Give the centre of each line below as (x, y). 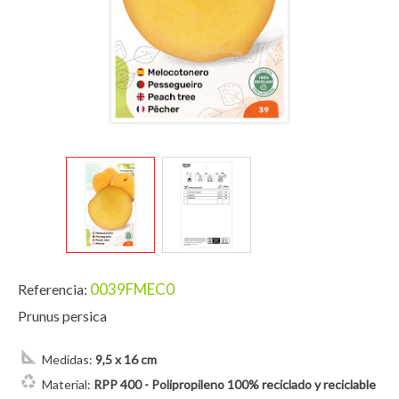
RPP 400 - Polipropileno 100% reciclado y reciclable (235, 384)
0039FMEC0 (132, 289)
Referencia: (53, 289)
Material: (66, 384)
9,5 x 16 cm (126, 359)
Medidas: (67, 359)
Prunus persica (62, 315)
